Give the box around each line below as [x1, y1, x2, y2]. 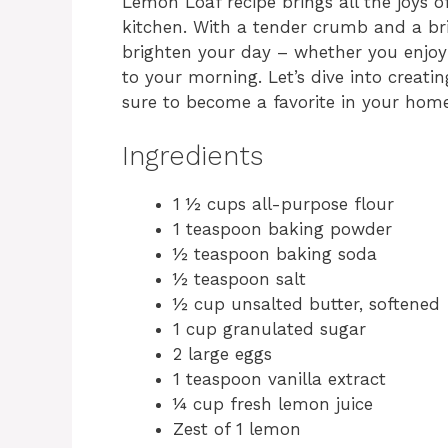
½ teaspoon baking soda [173, 244, 377, 265]
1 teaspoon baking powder [173, 219, 392, 240]
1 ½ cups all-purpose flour [173, 194, 394, 215]
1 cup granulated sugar [173, 319, 366, 340]
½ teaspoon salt [173, 269, 306, 290]
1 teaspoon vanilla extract [173, 369, 386, 390]
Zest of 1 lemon [173, 419, 301, 440]
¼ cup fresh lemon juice [173, 394, 373, 415]
